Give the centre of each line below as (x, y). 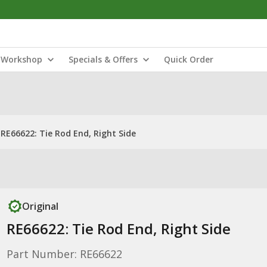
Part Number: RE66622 (64, 254)
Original (40, 206)
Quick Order (189, 59)
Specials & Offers (103, 59)
